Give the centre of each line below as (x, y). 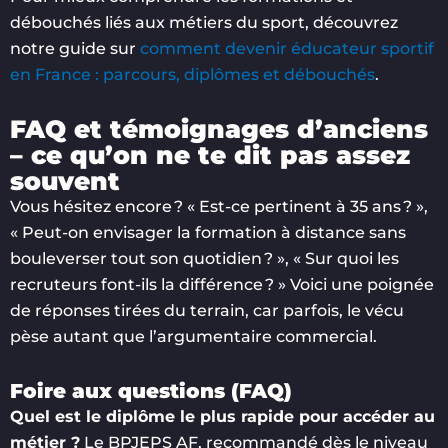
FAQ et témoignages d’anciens (219, 128)
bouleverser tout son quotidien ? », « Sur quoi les (204, 258)
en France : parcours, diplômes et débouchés (192, 74)
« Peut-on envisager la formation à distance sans (208, 232)
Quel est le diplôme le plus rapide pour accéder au (222, 416)
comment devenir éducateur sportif (287, 48)
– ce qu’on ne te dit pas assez (210, 154)
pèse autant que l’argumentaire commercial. (193, 336)
